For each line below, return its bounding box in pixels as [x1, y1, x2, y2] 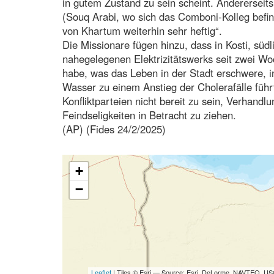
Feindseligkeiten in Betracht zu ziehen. [62, 107, 236, 122]
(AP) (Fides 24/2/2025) [62, 121, 166, 136]
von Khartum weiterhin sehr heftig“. [62, 23, 222, 38]
